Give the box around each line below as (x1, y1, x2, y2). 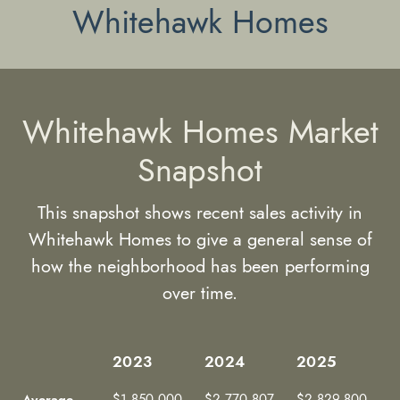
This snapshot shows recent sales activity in (37, 200, 362, 225)
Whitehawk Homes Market (21, 110, 379, 154)
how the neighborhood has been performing (30, 254, 370, 279)
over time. (162, 280, 237, 305)
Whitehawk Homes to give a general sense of (28, 227, 372, 252)
